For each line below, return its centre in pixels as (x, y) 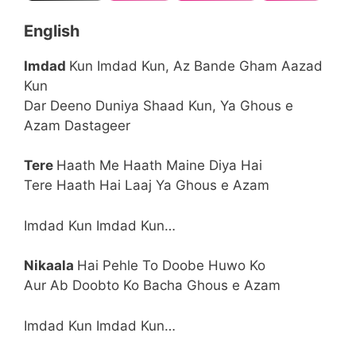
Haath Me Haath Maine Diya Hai (159, 165)
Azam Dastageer (77, 125)
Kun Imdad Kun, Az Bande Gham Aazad (196, 66)
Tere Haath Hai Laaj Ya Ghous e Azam (147, 185)
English (52, 31)
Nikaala (50, 265)
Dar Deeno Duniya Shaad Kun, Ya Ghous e (159, 105)
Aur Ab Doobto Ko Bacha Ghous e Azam (152, 285)
